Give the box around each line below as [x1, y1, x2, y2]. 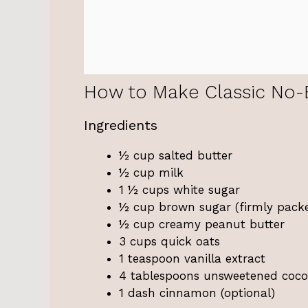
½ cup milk [119, 165, 184, 179]
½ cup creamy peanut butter [119, 217, 285, 231]
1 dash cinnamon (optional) [119, 285, 275, 300]
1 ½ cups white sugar [119, 182, 240, 197]
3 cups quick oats [119, 234, 220, 248]
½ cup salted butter [119, 148, 232, 162]
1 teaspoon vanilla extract [119, 251, 265, 265]
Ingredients [84, 116, 157, 133]
